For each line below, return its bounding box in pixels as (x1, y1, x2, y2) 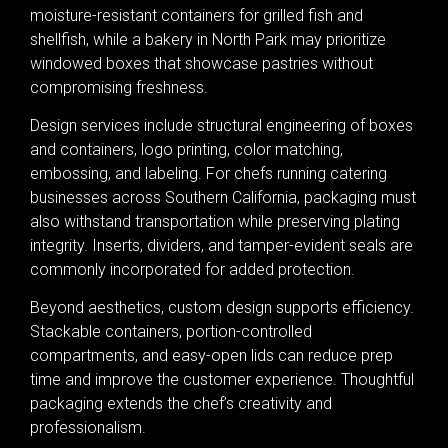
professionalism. (30, 418, 146, 438)
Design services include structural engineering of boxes (30, 115, 413, 135)
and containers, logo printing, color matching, (30, 139, 343, 159)
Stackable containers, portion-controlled (30, 322, 312, 342)
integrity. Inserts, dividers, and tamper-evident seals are (30, 235, 413, 255)
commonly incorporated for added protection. (30, 259, 355, 279)
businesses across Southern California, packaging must (30, 187, 416, 207)
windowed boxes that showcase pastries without (30, 53, 373, 73)
